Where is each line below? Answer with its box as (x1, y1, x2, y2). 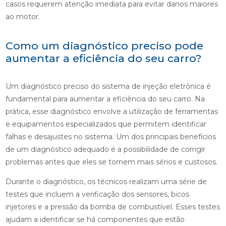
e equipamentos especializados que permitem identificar (5, 120, 206, 129)
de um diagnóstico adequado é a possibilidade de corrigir (5, 145, 205, 154)
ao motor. (5, 12, 40, 22)
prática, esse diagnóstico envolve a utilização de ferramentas (5, 107, 218, 117)
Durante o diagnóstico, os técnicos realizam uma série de (5, 177, 207, 187)
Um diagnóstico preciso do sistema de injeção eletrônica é (5, 82, 211, 91)
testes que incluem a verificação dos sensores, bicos (5, 190, 189, 199)
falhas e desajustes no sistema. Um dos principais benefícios (5, 132, 216, 142)
